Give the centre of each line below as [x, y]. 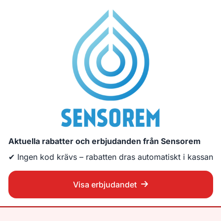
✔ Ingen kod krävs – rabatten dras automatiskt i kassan [110, 157]
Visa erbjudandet [105, 185]
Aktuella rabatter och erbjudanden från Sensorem [104, 141]
